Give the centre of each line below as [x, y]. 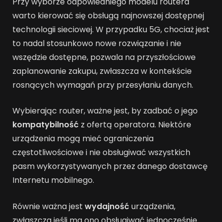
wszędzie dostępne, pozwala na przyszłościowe [104, 57]
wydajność [107, 206]
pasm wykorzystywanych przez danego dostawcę [110, 166]
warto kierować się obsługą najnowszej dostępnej [108, 15]
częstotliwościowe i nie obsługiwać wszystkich [101, 153]
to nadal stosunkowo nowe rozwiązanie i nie [97, 43]
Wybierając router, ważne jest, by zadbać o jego [105, 111]
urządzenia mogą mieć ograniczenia [83, 139]
